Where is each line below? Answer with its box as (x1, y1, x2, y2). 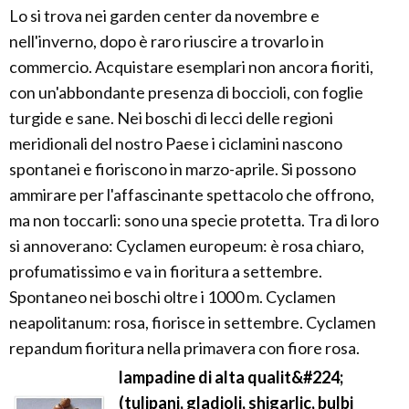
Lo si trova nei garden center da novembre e (9, 5, 320, 26)
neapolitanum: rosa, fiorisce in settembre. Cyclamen (9, 312, 376, 333)
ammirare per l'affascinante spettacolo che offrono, (9, 184, 374, 205)
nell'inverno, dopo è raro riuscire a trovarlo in (9, 31, 324, 52)
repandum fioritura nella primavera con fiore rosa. (9, 338, 360, 359)
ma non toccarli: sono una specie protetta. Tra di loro (9, 210, 379, 231)
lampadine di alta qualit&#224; (119, 367, 343, 388)
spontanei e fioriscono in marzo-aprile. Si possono (9, 159, 356, 180)
